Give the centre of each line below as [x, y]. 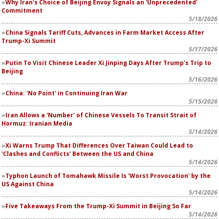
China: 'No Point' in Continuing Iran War [66, 93]
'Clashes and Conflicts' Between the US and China [77, 154]
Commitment [22, 11]
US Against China [28, 184]
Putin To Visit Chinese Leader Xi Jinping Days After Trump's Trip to [108, 63]
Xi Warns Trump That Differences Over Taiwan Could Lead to [99, 145]
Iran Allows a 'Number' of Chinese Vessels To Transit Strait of [101, 115]
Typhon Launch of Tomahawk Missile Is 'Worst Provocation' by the [108, 176]
